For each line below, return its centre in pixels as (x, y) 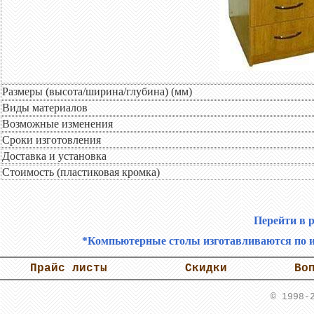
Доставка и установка (54, 156)
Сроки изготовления (52, 140)
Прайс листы (69, 269)
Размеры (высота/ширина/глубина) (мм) (97, 91)
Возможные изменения (57, 124)
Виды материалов (45, 108)
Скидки (206, 269)
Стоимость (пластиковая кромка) (81, 172)
